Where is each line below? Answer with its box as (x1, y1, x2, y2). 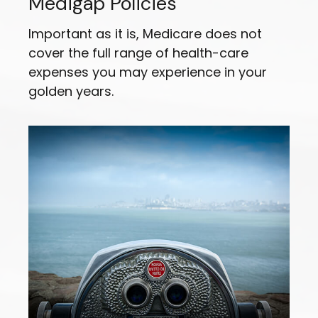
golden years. (28, 82, 114, 101)
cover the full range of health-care (28, 44, 248, 62)
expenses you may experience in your (28, 63, 267, 82)
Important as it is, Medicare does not (28, 25, 262, 43)
